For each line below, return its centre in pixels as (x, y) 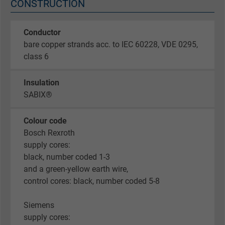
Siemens (39, 205)
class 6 (36, 56)
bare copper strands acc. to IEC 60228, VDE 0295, (111, 44)
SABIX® (38, 94)
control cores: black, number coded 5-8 (92, 181)
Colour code (45, 121)
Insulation (41, 82)
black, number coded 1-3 (67, 157)
